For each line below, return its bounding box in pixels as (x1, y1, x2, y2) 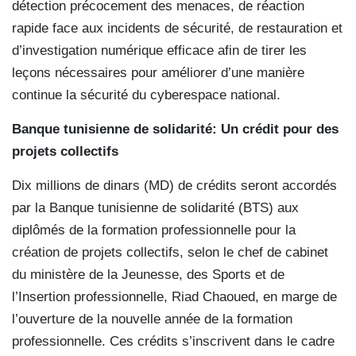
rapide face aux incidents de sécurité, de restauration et (12, 21, 342, 37)
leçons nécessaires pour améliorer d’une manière (12, 65, 304, 81)
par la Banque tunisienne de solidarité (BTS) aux (12, 200, 299, 216)
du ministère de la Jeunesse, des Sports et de (12, 267, 284, 283)
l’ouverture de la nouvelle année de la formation (12, 311, 292, 327)
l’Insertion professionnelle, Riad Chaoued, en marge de (12, 289, 337, 305)
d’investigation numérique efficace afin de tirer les (12, 43, 307, 59)
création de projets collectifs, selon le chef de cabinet (12, 245, 328, 261)
